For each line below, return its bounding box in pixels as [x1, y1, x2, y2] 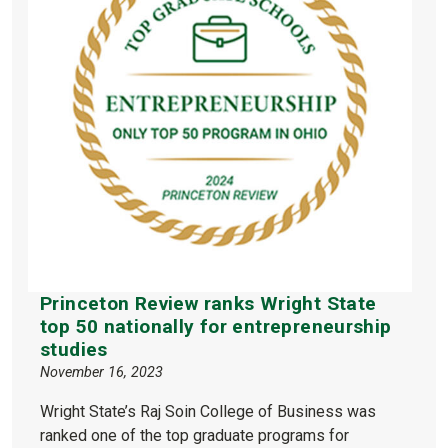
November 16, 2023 [40, 363, 163, 381]
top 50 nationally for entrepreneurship [40, 314, 392, 338]
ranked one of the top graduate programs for [40, 425, 349, 445]
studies [40, 337, 108, 361]
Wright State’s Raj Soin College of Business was [40, 401, 376, 421]
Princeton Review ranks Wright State [40, 291, 377, 315]
